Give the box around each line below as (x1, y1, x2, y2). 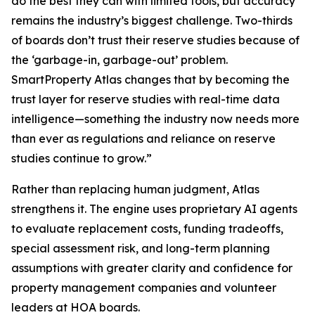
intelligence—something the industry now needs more (11, 112, 300, 126)
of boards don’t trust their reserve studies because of (11, 33, 300, 47)
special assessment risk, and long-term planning (11, 241, 270, 255)
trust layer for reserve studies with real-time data (11, 92, 280, 106)
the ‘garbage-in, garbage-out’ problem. (11, 53, 228, 67)
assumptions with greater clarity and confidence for (11, 261, 292, 275)
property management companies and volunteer (11, 281, 276, 295)
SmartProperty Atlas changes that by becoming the (11, 72, 290, 86)
